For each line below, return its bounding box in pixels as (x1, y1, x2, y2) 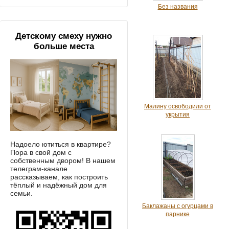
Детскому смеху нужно (15, 31, 112, 41)
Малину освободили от (144, 103, 211, 110)
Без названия (157, 3, 198, 10)
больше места (33, 41, 94, 52)
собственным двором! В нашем (10, 156, 116, 165)
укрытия (166, 111, 190, 118)
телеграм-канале (10, 164, 67, 173)
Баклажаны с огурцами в (142, 202, 213, 210)
